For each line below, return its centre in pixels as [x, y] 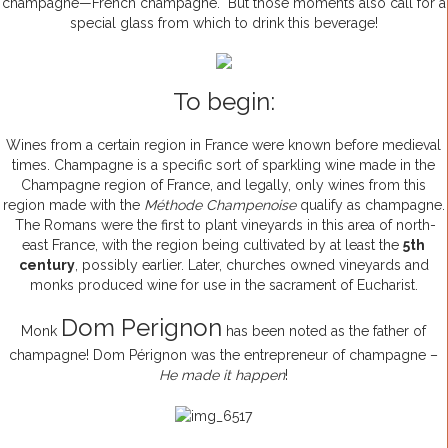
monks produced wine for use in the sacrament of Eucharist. [223, 285]
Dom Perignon [141, 328]
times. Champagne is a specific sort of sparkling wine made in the [223, 165]
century [46, 265]
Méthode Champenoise [221, 205]
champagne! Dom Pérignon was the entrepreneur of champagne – [223, 355]
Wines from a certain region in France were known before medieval [223, 145]
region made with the [73, 205]
